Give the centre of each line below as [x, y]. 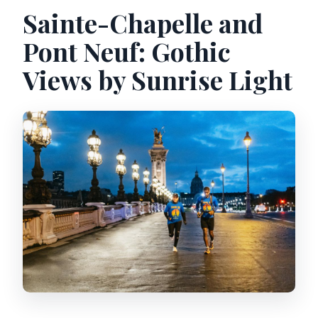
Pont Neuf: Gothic [127, 51]
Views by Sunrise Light [158, 80]
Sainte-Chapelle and [143, 23]
